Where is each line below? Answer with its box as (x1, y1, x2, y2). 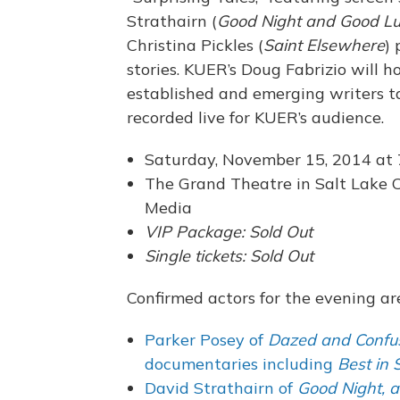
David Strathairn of (145, 377, 297, 398)
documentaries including (145, 353, 337, 374)
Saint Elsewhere (263, 34, 385, 55)
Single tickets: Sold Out (145, 245, 313, 266)
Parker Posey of (145, 329, 268, 350)
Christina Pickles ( (127, 34, 263, 55)
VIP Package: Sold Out (145, 221, 312, 242)
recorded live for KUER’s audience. (127, 106, 384, 128)
